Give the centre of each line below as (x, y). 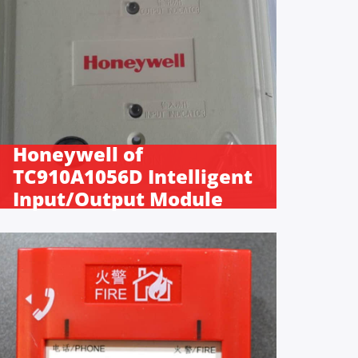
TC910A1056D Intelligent (132, 176)
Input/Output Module (117, 198)
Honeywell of (78, 153)
